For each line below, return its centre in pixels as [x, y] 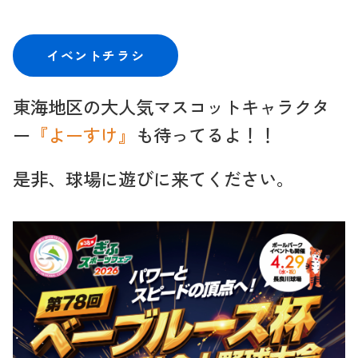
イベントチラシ [96, 56]
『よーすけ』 [83, 135]
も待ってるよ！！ [206, 135]
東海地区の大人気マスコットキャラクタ [171, 107]
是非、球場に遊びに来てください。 [153, 179]
